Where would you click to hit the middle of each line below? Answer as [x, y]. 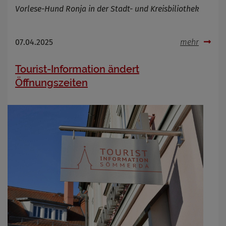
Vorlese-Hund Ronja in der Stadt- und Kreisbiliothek [107, 9]
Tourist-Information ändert [77, 69]
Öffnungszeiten [51, 82]
